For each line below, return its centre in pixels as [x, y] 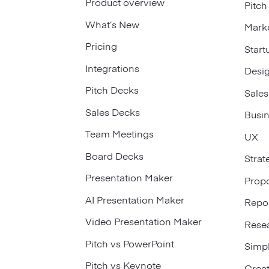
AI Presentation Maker [134, 199]
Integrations [112, 68]
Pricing [101, 46]
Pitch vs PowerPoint [129, 243]
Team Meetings [119, 134]
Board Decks [114, 155]
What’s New [112, 24]
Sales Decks [112, 111]
